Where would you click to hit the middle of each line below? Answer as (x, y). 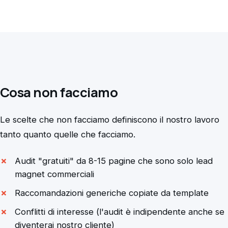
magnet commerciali (54, 174)
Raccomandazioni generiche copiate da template (111, 193)
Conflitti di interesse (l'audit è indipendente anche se (119, 211)
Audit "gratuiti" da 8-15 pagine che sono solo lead (113, 161)
